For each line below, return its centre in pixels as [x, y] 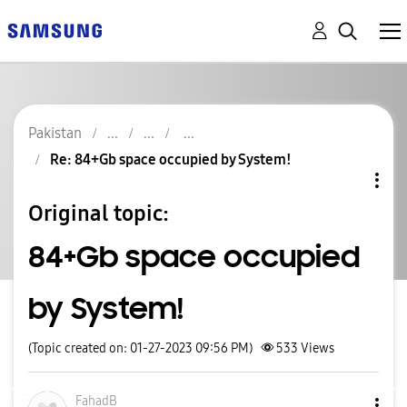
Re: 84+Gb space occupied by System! [171, 159]
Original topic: [99, 213]
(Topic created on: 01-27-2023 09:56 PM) [140, 348]
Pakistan [55, 133]
